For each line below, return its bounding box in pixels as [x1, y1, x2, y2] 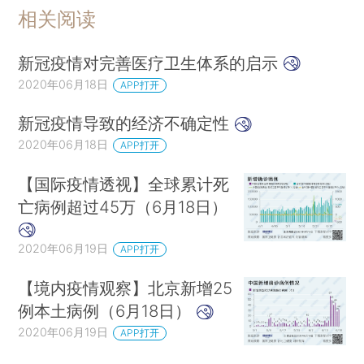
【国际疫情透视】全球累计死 [18, 174, 230, 195]
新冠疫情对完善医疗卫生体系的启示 [18, 52, 284, 73]
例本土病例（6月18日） [18, 301, 197, 322]
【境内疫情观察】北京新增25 [18, 278, 233, 299]
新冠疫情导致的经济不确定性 [18, 113, 235, 134]
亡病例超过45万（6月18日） [18, 197, 228, 218]
